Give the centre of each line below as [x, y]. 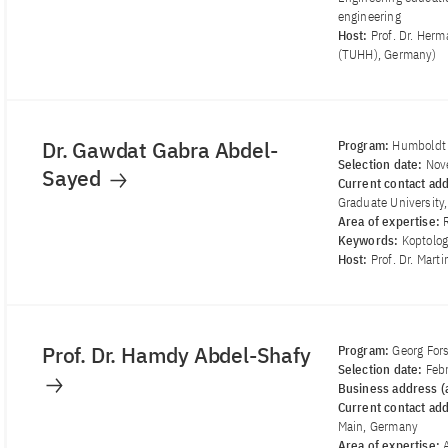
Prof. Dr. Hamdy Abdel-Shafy [179, 355]
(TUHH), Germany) [387, 55]
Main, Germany [378, 427]
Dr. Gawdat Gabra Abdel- [160, 150]
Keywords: [369, 241]
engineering [369, 17]
